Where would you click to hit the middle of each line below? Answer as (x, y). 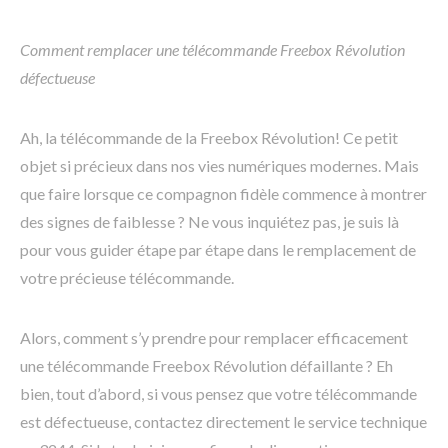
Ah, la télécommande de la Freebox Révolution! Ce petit (209, 138)
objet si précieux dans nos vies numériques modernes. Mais (219, 166)
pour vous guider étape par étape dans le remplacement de (218, 250)
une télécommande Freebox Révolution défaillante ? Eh (206, 366)
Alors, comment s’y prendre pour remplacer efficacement (214, 338)
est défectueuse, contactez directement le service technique (223, 422)
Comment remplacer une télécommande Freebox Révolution (212, 50)
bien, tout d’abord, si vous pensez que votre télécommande (218, 394)
